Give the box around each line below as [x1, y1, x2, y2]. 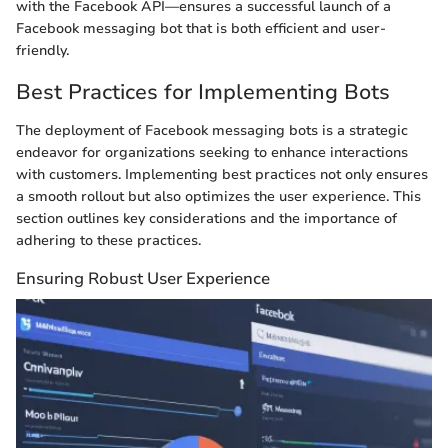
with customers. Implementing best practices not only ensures [16, 164, 428, 184]
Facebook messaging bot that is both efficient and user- [16, 19, 386, 39]
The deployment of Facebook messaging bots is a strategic [16, 120, 408, 140]
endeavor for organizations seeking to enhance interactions [16, 142, 408, 162]
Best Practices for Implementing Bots [16, 78, 390, 107]
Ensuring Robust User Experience [16, 266, 270, 290]
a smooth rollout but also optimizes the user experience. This [16, 186, 421, 206]
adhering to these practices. [16, 230, 201, 250]
